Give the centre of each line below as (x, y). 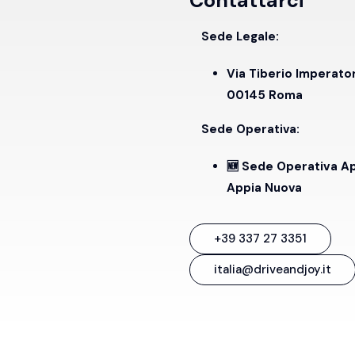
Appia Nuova (264, 187)
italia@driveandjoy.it (273, 269)
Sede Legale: (240, 36)
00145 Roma (265, 95)
